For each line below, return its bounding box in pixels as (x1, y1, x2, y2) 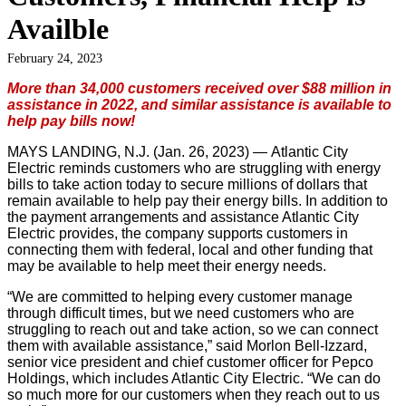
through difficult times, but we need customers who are (7, 304, 354, 321)
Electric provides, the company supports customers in (7, 225, 348, 241)
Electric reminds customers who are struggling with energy (7, 159, 381, 176)
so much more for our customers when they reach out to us (7, 386, 380, 402)
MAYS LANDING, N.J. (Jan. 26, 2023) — (7, 143, 271, 159)
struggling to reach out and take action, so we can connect (7, 321, 378, 337)
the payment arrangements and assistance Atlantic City (7, 208, 359, 225)
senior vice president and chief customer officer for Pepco (7, 353, 373, 370)
